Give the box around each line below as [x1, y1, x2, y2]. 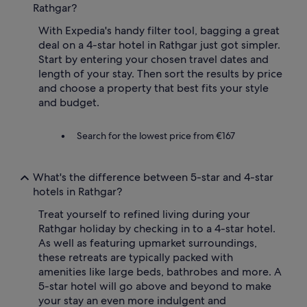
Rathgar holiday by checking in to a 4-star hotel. [38, 221, 275, 236]
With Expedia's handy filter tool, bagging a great [38, 23, 280, 38]
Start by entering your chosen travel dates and [38, 52, 269, 67]
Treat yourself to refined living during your [38, 207, 250, 222]
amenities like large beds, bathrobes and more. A [38, 265, 282, 280]
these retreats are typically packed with [38, 250, 233, 265]
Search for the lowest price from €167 [77, 130, 235, 143]
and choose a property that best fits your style [38, 81, 269, 96]
